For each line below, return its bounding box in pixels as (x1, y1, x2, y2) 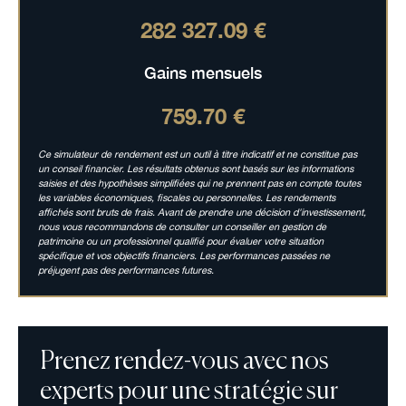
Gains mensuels (144, 63, 262, 83)
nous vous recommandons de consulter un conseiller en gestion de (37, 220, 326, 232)
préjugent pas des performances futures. (37, 264, 214, 275)
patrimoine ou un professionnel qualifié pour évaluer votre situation (37, 235, 324, 246)
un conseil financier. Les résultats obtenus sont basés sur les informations (37, 162, 353, 174)
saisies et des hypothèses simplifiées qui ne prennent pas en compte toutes (37, 177, 361, 188)
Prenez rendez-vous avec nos (39, 349, 329, 375)
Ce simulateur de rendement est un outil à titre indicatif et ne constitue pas (37, 148, 357, 159)
